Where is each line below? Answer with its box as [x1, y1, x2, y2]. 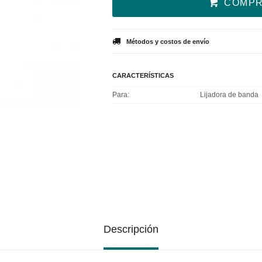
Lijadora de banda [200, 91, 258, 99]
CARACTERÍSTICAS [112, 72, 174, 79]
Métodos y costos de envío [126, 38, 209, 45]
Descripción [104, 223, 158, 235]
